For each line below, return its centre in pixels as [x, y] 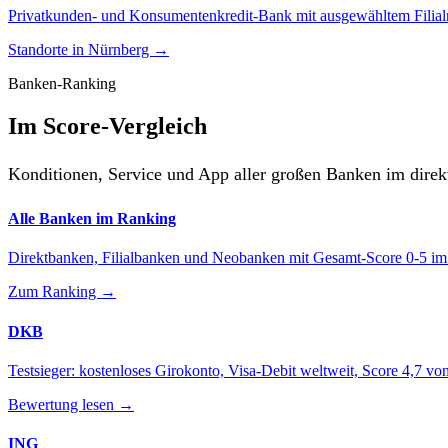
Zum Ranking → [62, 292]
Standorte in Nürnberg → [88, 49]
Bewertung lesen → [71, 404]
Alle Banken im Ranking [92, 219]
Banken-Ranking [62, 83]
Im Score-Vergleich [107, 125]
